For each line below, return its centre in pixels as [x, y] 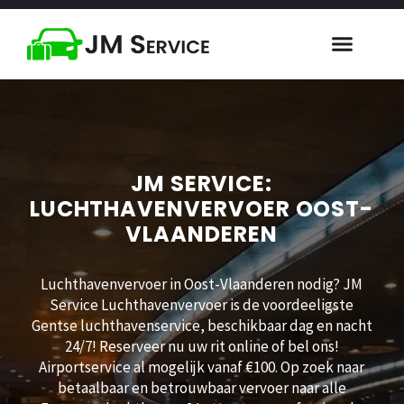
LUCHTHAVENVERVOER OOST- [202, 208]
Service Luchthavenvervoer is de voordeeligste [202, 304]
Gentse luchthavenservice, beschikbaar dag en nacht [202, 325]
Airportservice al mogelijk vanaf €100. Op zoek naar [202, 367]
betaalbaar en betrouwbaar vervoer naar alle [202, 387]
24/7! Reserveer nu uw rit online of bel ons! [202, 346]
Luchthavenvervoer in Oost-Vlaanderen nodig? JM [202, 284]
